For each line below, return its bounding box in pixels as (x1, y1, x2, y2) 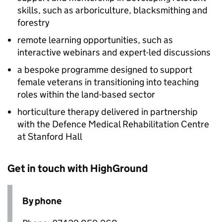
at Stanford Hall (17, 131, 82, 142)
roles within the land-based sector (17, 89, 155, 100)
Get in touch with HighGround (7, 162, 148, 175)
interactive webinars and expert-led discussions (17, 47, 211, 58)
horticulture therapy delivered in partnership (17, 106, 198, 117)
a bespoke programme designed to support (17, 64, 192, 75)
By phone (22, 195, 61, 207)
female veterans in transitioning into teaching (17, 76, 199, 88)
